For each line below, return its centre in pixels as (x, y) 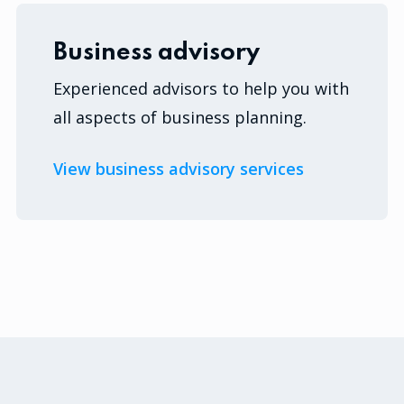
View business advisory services (179, 168)
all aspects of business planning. (180, 117)
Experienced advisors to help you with (202, 88)
